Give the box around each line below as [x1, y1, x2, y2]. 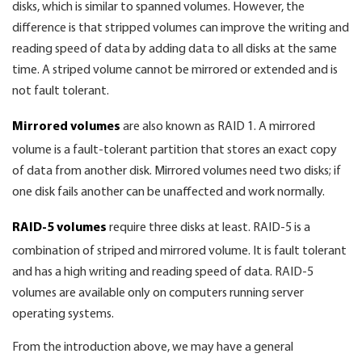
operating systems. [12, 308, 114, 321]
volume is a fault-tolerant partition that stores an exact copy [12, 144, 337, 157]
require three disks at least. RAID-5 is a [107, 221, 310, 234]
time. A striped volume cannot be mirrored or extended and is [12, 64, 338, 77]
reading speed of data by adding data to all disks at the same [12, 43, 337, 56]
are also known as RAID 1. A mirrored [120, 120, 315, 133]
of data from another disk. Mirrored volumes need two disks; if [12, 165, 341, 178]
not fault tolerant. [12, 85, 109, 98]
